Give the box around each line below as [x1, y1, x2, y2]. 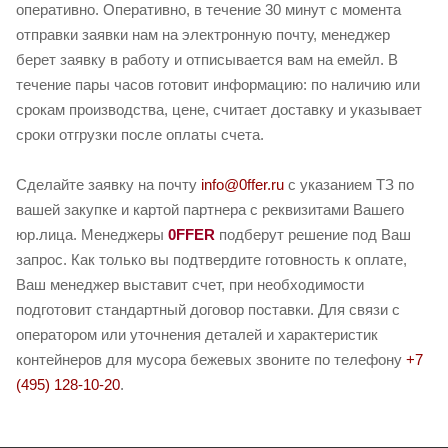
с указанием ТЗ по [284, 176, 414, 194]
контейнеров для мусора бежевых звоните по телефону [16, 351, 406, 369]
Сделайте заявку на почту [16, 176, 201, 194]
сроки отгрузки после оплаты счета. [16, 126, 264, 144]
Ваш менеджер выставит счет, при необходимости [16, 276, 364, 294]
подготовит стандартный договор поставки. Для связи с [16, 301, 400, 319]
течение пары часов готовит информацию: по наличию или [16, 76, 420, 94]
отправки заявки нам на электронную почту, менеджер [16, 26, 390, 44]
